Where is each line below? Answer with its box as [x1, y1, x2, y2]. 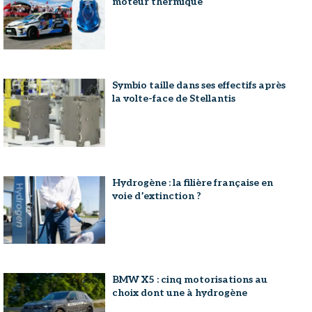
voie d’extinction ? [112, 189, 202, 202]
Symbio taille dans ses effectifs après [112, 79, 286, 92]
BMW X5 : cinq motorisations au [112, 274, 268, 286]
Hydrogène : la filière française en [112, 176, 274, 189]
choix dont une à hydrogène [112, 287, 248, 299]
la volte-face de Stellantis [112, 93, 236, 105]
